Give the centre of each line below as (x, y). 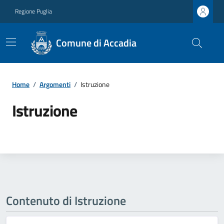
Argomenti (55, 84)
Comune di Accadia (96, 43)
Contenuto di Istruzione (66, 200)
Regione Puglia (33, 11)
